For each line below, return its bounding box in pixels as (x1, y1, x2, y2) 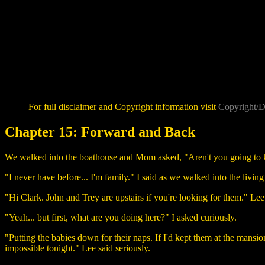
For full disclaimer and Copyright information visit (28, 101, 218, 112)
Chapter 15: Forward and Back (5, 124, 195, 140)
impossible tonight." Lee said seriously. (5, 243, 150, 253)
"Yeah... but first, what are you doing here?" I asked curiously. (5, 212, 237, 222)
